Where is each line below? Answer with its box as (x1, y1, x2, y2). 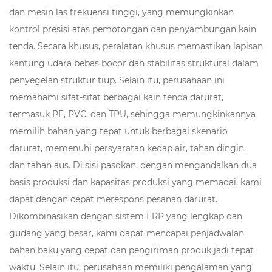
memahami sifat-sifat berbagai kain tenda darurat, (9, 91, 223, 103)
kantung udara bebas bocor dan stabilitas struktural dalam (9, 57, 259, 69)
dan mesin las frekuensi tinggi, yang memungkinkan (9, 6, 234, 18)
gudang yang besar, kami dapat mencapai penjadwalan (9, 227, 244, 239)
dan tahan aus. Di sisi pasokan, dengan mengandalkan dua (9, 159, 257, 171)
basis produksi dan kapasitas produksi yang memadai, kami (9, 176, 262, 188)
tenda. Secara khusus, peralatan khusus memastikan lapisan (9, 40, 263, 52)
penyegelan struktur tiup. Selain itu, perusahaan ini (9, 74, 225, 86)
